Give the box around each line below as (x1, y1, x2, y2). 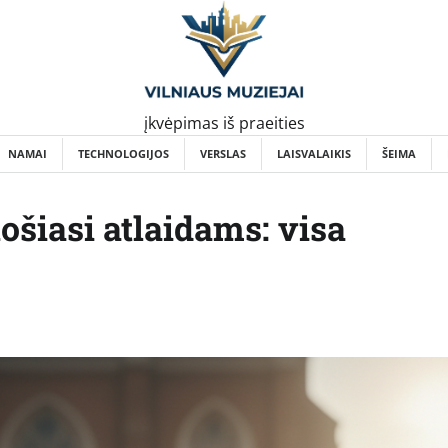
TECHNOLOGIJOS (78, 145, 169, 161)
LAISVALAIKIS (277, 145, 351, 161)
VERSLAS (200, 145, 246, 161)
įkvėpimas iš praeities (143, 111, 305, 134)
